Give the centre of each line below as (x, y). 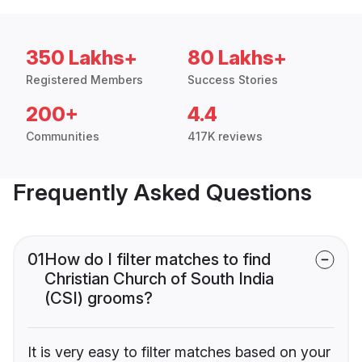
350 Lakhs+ (82, 58)
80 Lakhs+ (237, 58)
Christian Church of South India (159, 279)
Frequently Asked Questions (162, 193)
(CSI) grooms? (99, 299)
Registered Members (84, 80)
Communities (63, 137)
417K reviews (225, 137)
